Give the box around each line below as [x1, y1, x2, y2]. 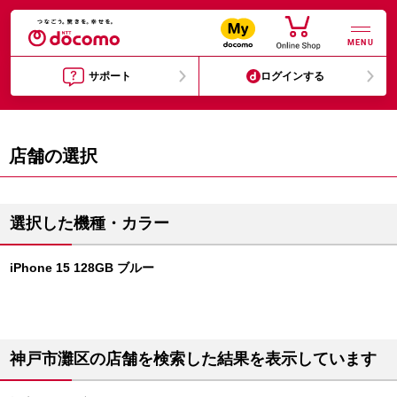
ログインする [261, 70, 325, 82]
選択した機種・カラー [10, 214, 169, 232]
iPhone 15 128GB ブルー [10, 261, 154, 275]
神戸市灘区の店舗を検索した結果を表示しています [10, 350, 377, 368]
